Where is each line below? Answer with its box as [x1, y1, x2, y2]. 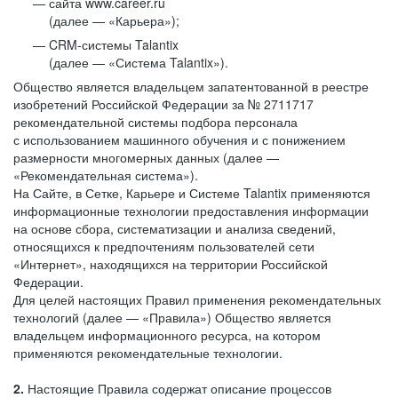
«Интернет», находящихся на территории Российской [13, 255, 328, 273]
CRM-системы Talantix [49, 36, 179, 53]
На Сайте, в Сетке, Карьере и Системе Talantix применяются [13, 184, 370, 202]
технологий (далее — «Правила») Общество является [13, 308, 331, 326]
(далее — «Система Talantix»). [49, 53, 228, 71]
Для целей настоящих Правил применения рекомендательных [13, 291, 381, 308]
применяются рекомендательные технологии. [13, 344, 283, 362]
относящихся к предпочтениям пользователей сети [13, 237, 314, 255]
